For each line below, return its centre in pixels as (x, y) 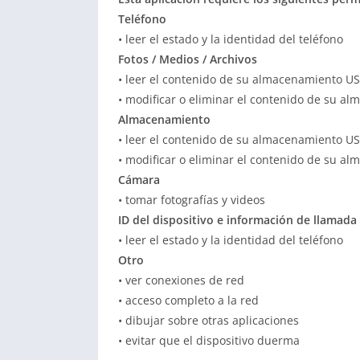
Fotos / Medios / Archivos (188, 59)
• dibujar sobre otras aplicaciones (209, 320)
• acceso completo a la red (188, 300)
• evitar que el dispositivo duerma (209, 340)
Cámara (139, 180)
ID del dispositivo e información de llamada (237, 220)
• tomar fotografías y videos (192, 200)
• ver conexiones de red (181, 280)
